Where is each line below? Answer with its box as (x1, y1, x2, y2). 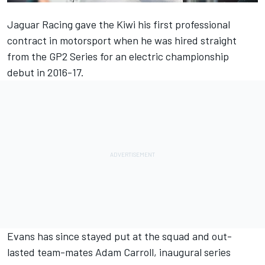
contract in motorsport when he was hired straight (7, 33, 237, 47)
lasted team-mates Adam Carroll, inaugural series (7, 245, 231, 258)
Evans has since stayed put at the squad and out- (7, 229, 232, 243)
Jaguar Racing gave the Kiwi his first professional (7, 17, 230, 31)
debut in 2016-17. (7, 65, 84, 79)
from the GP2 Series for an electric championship (7, 49, 229, 63)
